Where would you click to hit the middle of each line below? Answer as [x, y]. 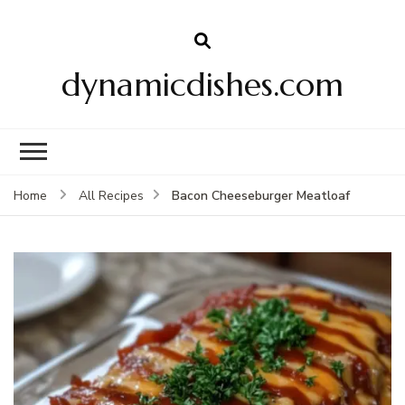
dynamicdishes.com [202, 84]
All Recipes [111, 195]
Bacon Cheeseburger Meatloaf [261, 195]
